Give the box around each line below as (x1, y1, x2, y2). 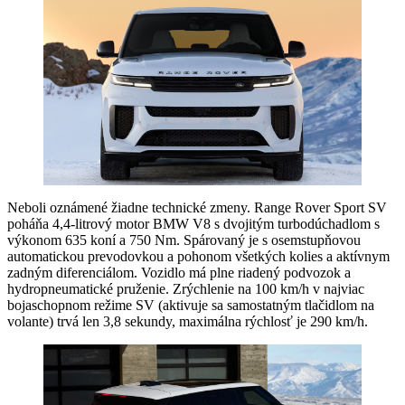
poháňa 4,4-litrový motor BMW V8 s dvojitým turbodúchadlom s (7, 216, 380, 232)
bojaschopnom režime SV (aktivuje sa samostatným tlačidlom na (7, 297, 374, 314)
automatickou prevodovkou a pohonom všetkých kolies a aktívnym (7, 249, 390, 265)
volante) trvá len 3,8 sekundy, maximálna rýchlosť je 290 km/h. (7, 314, 368, 330)
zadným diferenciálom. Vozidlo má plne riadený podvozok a (7, 265, 351, 281)
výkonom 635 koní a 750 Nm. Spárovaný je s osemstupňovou (7, 232, 361, 249)
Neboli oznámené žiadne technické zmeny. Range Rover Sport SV (7, 200, 387, 216)
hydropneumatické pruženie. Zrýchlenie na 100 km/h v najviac (7, 281, 364, 297)
